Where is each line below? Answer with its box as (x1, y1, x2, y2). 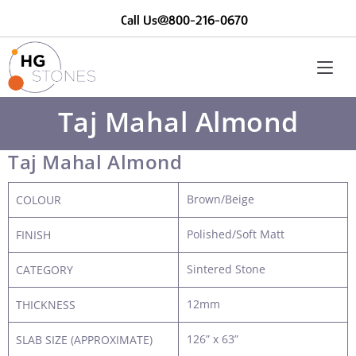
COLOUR (16, 192, 61, 208)
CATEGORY (16, 262, 73, 278)
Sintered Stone (187, 261, 265, 277)
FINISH (16, 227, 51, 243)
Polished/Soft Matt (187, 226, 284, 242)
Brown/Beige (187, 192, 254, 207)
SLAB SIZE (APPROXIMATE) (16, 332, 153, 348)
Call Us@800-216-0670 (120, 13, 248, 28)
